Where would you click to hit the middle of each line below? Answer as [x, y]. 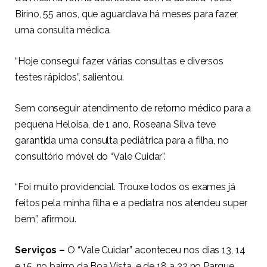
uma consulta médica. [63, 30]
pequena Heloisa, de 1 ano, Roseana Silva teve [116, 124]
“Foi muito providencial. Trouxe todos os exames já [126, 187]
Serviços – [41, 250]
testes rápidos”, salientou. [69, 77]
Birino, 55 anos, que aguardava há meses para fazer [127, 14]
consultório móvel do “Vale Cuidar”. [91, 156]
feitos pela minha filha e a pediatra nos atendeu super [131, 203]
